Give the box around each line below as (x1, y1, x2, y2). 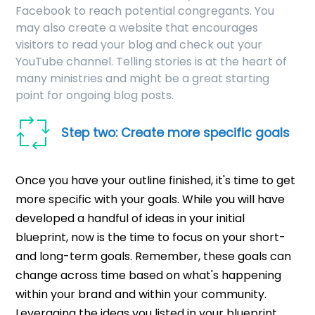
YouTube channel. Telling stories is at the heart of (15, 53, 288, 70)
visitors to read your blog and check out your (15, 37, 263, 53)
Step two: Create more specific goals (61, 124, 290, 142)
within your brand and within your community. (15, 286, 267, 303)
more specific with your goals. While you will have (15, 191, 285, 208)
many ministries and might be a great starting (15, 70, 270, 87)
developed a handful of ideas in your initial (15, 210, 245, 227)
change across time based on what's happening (15, 267, 282, 284)
